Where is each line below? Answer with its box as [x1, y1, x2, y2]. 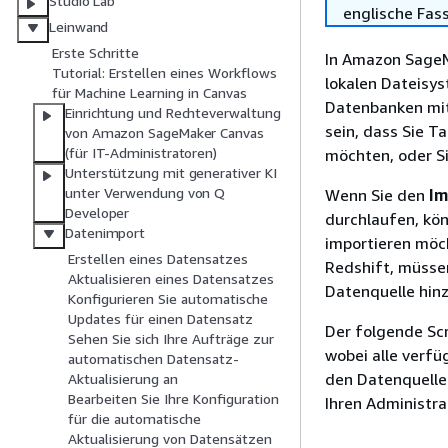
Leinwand [49, 18, 109, 36]
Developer [65, 204, 130, 222]
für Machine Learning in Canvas [52, 84, 247, 102]
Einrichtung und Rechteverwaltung [65, 104, 281, 122]
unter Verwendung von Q [65, 184, 226, 202]
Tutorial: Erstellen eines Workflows [52, 64, 277, 82]
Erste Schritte [52, 44, 139, 62]
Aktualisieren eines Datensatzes [68, 270, 274, 288]
